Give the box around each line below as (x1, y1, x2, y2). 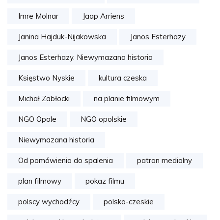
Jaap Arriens (82, 11, 124, 21)
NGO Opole (18, 114, 56, 124)
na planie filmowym (94, 94, 160, 104)
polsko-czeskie (104, 197, 154, 207)
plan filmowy (18, 176, 61, 186)
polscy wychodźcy (18, 197, 80, 207)
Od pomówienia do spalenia (18, 156, 113, 165)
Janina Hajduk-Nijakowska (18, 32, 106, 42)
